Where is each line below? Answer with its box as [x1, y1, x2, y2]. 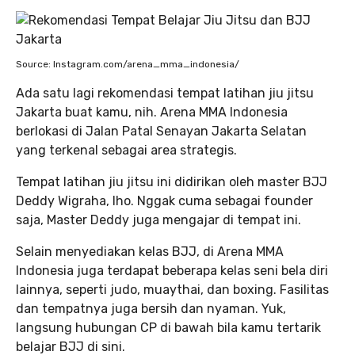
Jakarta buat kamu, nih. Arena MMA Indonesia [16, 104, 288, 120]
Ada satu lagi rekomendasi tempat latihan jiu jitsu [16, 85, 314, 101]
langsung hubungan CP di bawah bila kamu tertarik [16, 319, 321, 335]
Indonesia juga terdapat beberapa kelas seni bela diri [16, 262, 328, 278]
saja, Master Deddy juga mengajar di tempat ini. [16, 212, 304, 227]
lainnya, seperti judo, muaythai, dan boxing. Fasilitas [16, 281, 329, 297]
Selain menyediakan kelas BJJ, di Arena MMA [16, 243, 284, 259]
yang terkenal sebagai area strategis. [16, 142, 240, 158]
